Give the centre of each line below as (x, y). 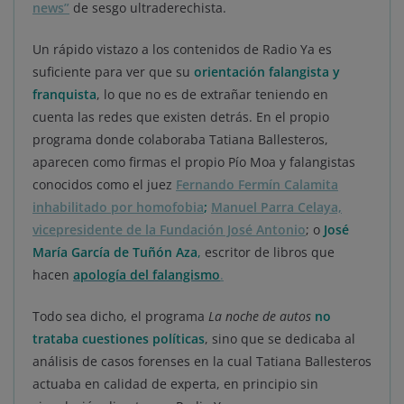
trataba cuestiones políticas (119, 338)
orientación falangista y (267, 71)
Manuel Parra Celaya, (276, 207)
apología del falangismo (147, 274)
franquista (64, 94)
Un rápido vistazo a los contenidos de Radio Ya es (182, 49)
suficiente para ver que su (113, 71)
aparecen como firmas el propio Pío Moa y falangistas (194, 161)
